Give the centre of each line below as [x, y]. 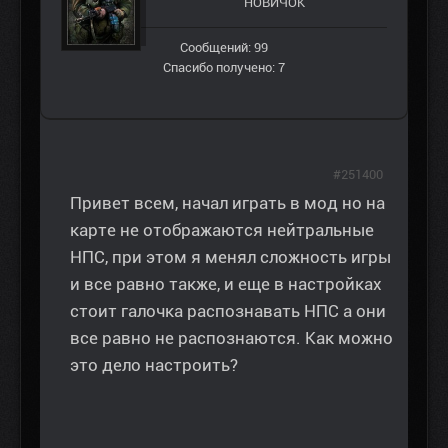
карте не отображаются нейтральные [222, 230]
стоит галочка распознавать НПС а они [228, 311]
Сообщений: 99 [224, 48]
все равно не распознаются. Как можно [231, 338]
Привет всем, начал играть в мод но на [227, 203]
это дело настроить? [154, 365]
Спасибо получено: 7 [224, 68]
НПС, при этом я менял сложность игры [230, 257]
